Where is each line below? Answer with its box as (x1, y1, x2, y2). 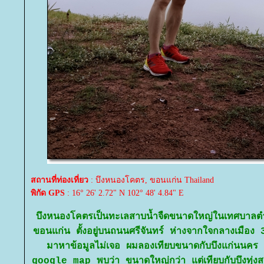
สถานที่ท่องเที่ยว (31, 176, 88, 184)
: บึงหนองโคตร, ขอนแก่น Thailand (88, 176, 214, 184)
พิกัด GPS (31, 189, 65, 197)
